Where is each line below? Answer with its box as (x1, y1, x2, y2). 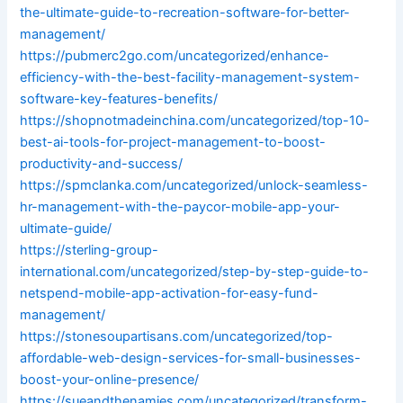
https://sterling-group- (20, 242, 159, 259)
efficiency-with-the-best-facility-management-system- (20, 69, 361, 86)
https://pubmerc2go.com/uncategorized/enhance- (20, 48, 330, 65)
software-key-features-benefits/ (20, 91, 219, 108)
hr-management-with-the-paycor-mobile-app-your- (20, 199, 341, 216)
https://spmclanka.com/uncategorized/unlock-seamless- (20, 177, 369, 194)
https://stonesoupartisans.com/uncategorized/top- (20, 328, 334, 345)
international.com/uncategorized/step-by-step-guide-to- (20, 264, 370, 281)
